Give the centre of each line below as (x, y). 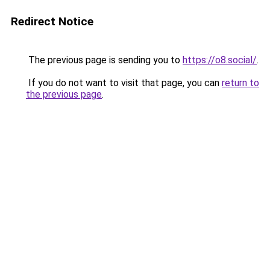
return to (240, 83)
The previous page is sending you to (104, 60)
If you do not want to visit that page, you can (124, 83)
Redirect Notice (52, 21)
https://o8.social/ (220, 60)
